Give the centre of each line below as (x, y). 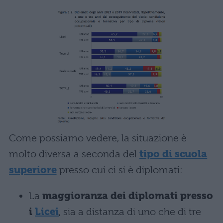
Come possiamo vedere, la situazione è (98, 138)
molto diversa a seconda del (74, 154)
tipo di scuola (173, 154)
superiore (33, 170)
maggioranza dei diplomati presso (128, 196)
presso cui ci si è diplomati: (119, 170)
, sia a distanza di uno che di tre (130, 212)
